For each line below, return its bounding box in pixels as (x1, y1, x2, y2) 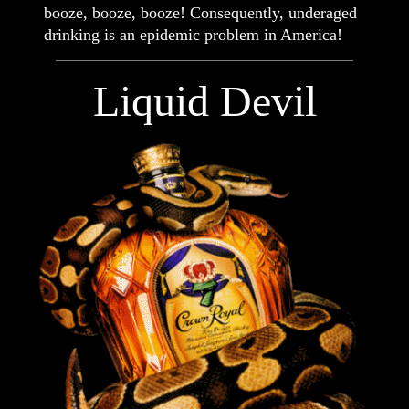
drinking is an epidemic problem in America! (44, 25, 342, 44)
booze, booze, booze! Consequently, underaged (44, 3, 357, 22)
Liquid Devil (92, 76, 317, 125)
